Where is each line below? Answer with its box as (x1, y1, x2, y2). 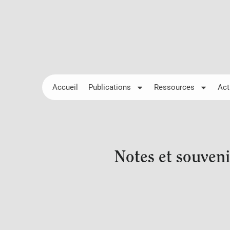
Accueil (52, 83, 78, 92)
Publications (88, 83, 131, 92)
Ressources (154, 83, 195, 92)
